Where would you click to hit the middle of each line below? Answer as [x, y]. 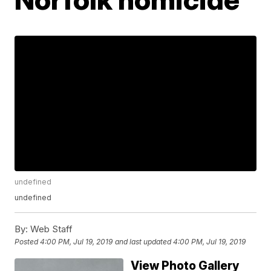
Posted [28, 242]
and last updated [143, 242]
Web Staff [51, 229]
